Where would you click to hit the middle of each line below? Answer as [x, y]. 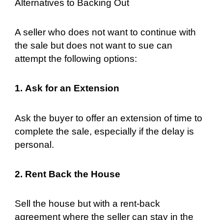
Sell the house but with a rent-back [87, 204]
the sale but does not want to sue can [94, 46]
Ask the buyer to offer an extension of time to [109, 118]
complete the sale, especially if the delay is [104, 131]
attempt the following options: [76, 59]
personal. [34, 144]
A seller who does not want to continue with [105, 32]
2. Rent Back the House [68, 174]
